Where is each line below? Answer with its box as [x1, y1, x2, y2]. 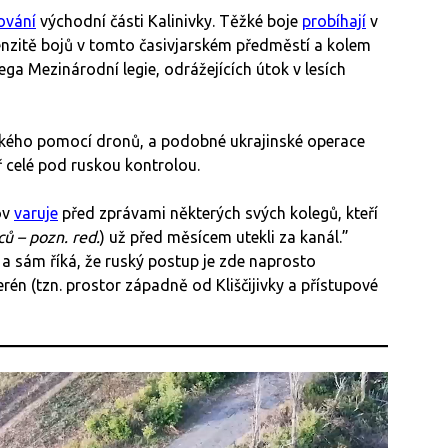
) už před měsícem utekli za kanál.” [100, 228, 349, 247]
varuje [14, 204, 58, 223]
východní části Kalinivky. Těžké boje [36, 12, 302, 31]
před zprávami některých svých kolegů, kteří [58, 204, 378, 223]
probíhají [302, 12, 366, 31]
